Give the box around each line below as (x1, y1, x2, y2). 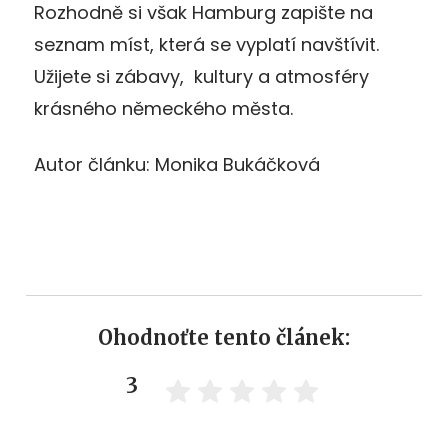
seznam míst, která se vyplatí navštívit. (34, 31, 379, 57)
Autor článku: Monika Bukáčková (34, 151, 320, 177)
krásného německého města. (34, 95, 293, 121)
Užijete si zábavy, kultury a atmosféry (34, 63, 369, 89)
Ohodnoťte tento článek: (98, 324, 350, 350)
